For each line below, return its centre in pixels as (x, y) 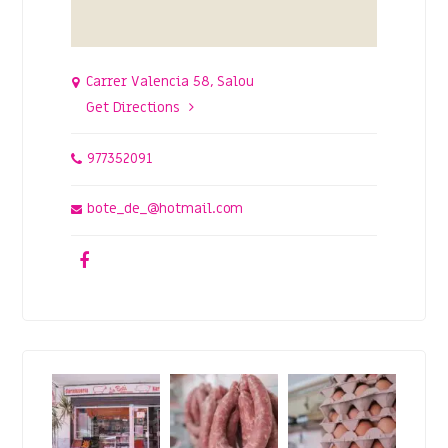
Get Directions (133, 108)
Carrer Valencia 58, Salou (170, 82)
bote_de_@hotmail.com (165, 209)
